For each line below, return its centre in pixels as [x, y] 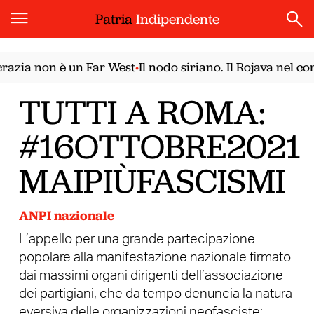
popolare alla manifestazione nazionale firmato [155, 257]
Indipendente [177, 19]
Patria [115, 19]
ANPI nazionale [66, 216]
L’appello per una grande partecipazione [137, 239]
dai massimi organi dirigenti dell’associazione [151, 275]
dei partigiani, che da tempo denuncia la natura [155, 294]
